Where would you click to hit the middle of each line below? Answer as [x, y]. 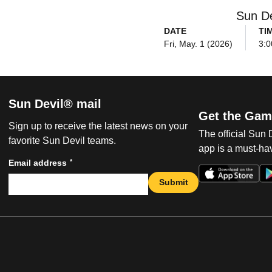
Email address [38, 163]
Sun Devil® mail [55, 104]
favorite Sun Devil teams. [62, 141]
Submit [173, 182]
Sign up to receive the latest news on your [98, 126]
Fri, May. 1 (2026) [198, 44]
